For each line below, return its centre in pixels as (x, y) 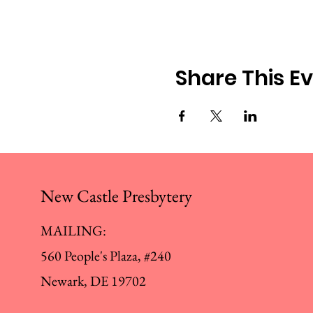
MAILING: (73, 231)
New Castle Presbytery (116, 196)
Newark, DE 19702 (93, 281)
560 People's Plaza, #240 (106, 256)
